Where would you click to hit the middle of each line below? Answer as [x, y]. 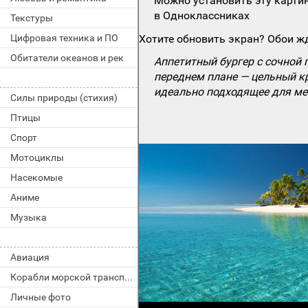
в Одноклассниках [202, 16]
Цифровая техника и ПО [64, 38]
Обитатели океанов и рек [67, 58]
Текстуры [32, 18]
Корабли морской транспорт [129, 277]
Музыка [29, 217]
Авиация [30, 257]
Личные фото [41, 297]
